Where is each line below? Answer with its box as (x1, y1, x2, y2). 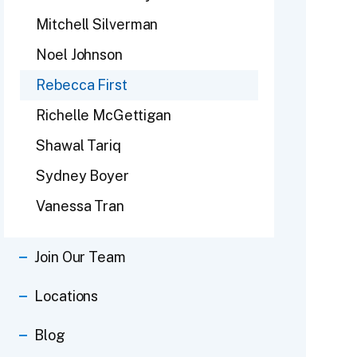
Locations (34, 287, 99, 304)
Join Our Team (34, 248, 126, 265)
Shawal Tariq (36, 136, 121, 154)
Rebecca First (36, 76, 127, 93)
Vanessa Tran (36, 197, 124, 214)
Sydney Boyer (36, 167, 129, 184)
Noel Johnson (36, 45, 123, 63)
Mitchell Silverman (36, 15, 159, 33)
